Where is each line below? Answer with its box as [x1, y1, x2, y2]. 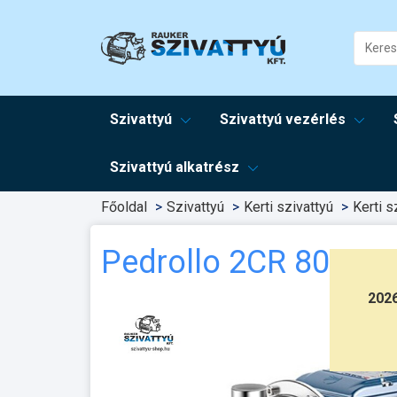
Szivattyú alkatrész [110, 159, 239, 175]
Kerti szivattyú [244, 198, 333, 215]
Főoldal [101, 198, 147, 215]
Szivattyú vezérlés [220, 111, 346, 128]
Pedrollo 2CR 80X [101, 244, 350, 281]
